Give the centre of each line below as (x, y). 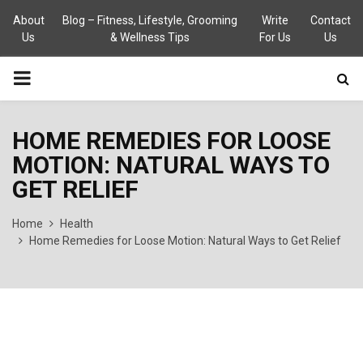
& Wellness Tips (149, 37)
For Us (275, 37)
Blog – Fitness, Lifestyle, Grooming (149, 20)
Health (77, 224)
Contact (331, 20)
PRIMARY (53, 78)
